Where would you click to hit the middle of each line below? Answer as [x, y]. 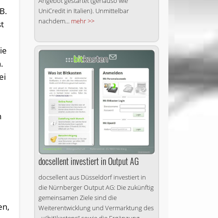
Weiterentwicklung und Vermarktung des [96, 208]
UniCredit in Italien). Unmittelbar [83, 10]
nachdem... [54, 21]
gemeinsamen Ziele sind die [77, 198]
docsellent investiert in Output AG [88, 161]
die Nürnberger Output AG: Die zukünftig [96, 188]
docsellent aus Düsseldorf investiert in [92, 177]
